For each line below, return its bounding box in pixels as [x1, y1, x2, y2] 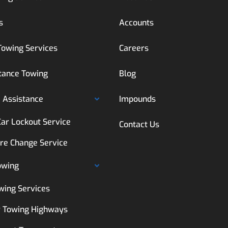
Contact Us [119, 119, 159, 130]
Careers [119, 43, 149, 53]
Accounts [119, 17, 154, 28]
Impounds [119, 94, 156, 104]
